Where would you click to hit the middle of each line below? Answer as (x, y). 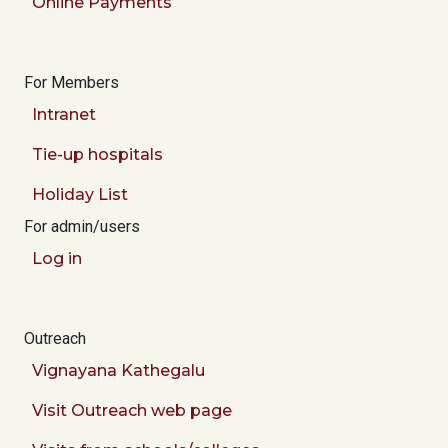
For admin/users (82, 227)
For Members (71, 83)
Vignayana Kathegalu (118, 371)
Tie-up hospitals (97, 155)
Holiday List (80, 195)
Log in (57, 259)
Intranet (64, 115)
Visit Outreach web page (132, 411)
